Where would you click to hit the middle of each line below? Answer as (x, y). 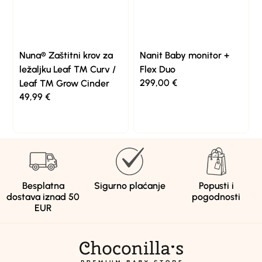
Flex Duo (158, 70)
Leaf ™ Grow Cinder (65, 84)
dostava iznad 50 (43, 196)
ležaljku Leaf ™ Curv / (68, 70)
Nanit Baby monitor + (185, 56)
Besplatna (43, 185)
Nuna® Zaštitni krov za (66, 56)
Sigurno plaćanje (130, 185)
